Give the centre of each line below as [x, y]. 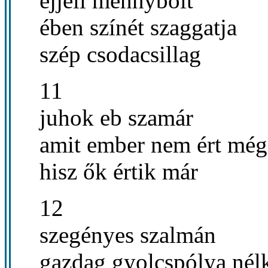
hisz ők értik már [119, 171]
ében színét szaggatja [138, 27]
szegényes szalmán [128, 234]
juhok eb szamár [116, 117]
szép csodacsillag [120, 54]
